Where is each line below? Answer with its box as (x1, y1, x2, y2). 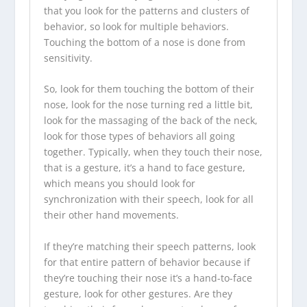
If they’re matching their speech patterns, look (43, 239, 256, 253)
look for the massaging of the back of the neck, (43, 114, 258, 127)
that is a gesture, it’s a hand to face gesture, (43, 161, 245, 175)
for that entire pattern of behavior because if (43, 255, 250, 269)
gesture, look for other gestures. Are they (43, 286, 232, 300)
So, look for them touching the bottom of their (43, 82, 254, 96)
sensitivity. (43, 51, 93, 64)
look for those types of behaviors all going (43, 130, 235, 143)
